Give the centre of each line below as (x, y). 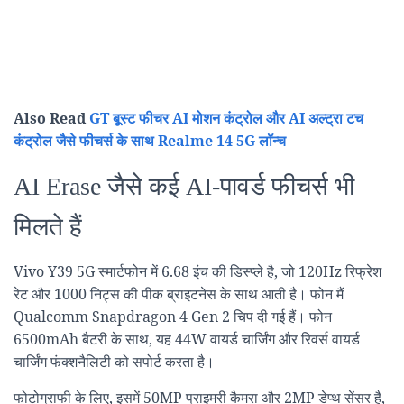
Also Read (51, 119)
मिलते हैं (48, 227)
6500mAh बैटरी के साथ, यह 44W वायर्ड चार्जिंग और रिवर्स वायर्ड (187, 340)
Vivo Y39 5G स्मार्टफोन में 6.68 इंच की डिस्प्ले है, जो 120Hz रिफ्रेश (197, 272)
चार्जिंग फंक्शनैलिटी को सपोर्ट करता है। (114, 362)
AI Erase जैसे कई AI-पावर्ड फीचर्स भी (184, 187)
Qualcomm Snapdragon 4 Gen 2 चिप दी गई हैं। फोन (173, 317)
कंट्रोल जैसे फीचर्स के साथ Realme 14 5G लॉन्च (150, 141)
